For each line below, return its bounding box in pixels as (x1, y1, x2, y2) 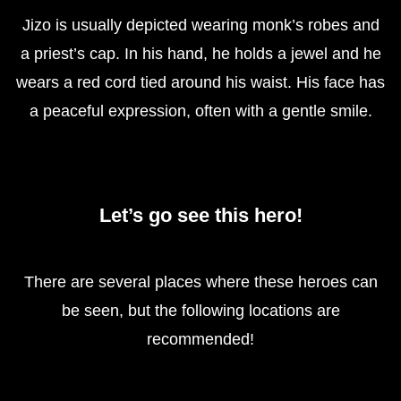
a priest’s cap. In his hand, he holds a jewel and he (20, 44, 381, 63)
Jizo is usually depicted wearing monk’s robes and (21, 15, 380, 34)
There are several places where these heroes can (23, 272, 378, 291)
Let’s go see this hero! (98, 204, 303, 226)
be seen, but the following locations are (61, 301, 340, 320)
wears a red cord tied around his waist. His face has (16, 73, 385, 91)
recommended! (147, 329, 254, 348)
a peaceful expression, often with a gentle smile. (29, 101, 372, 120)
